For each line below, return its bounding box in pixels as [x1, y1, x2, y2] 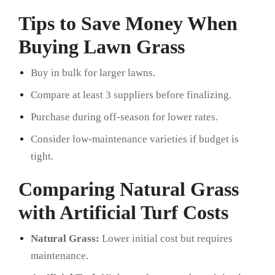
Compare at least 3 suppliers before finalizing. [31, 89, 231, 101]
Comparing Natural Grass [18, 178, 239, 201]
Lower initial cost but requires [99, 233, 233, 245]
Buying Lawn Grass [18, 36, 185, 58]
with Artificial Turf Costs [18, 201, 228, 224]
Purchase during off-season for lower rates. [31, 111, 218, 123]
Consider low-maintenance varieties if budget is [31, 133, 239, 145]
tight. [31, 150, 53, 163]
